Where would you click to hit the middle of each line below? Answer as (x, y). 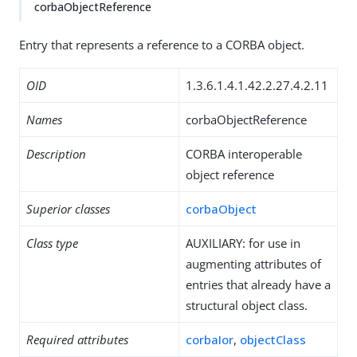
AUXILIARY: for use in (243, 243)
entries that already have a (258, 284)
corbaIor (210, 339)
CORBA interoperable (244, 154)
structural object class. (247, 305)
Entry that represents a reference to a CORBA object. (162, 45)
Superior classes (68, 209)
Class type (52, 243)
